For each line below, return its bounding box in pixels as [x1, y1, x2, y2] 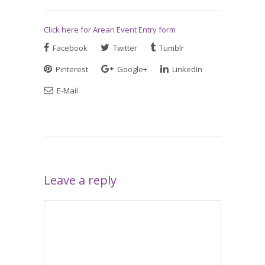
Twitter [111, 43, 137, 53]
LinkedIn [170, 64, 202, 75]
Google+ [115, 64, 147, 75]
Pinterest [54, 64, 88, 75]
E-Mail [55, 85, 78, 96]
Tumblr [157, 43, 184, 53]
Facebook [51, 43, 88, 53]
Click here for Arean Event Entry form [44, 24, 176, 35]
